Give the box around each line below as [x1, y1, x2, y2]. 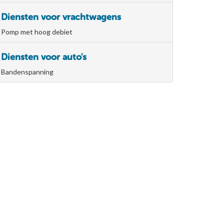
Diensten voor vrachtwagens [1, 11, 121, 22]
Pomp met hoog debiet [1, 27, 72, 36]
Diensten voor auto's [1, 51, 86, 62]
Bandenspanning [1, 67, 53, 76]
